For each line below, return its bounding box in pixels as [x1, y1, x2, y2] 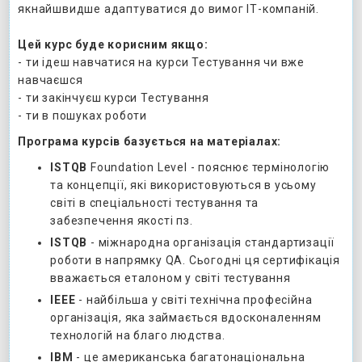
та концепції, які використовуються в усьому [50, 178, 317, 192]
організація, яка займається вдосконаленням [50, 310, 322, 324]
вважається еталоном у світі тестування [50, 271, 291, 284]
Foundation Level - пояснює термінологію [87, 160, 330, 174]
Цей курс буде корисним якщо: [18, 37, 208, 51]
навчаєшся [18, 73, 83, 86]
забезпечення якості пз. [50, 213, 193, 227]
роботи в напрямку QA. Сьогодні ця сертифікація [50, 253, 341, 267]
